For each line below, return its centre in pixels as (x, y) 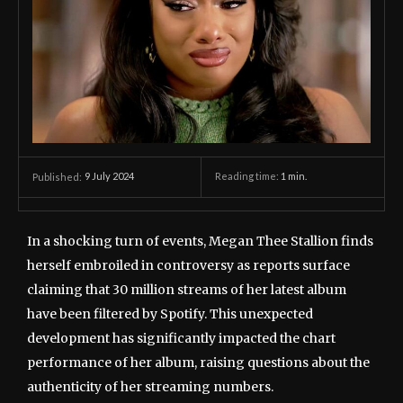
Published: (57, 176)
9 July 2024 (109, 176)
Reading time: (248, 176)
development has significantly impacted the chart (181, 338)
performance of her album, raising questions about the (198, 362)
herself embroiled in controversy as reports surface (188, 265)
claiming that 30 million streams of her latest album (187, 289)
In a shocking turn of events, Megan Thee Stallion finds (200, 241)
